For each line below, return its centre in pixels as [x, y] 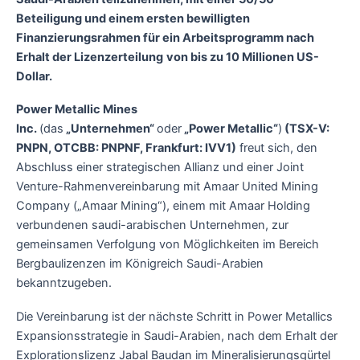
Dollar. [34, 76]
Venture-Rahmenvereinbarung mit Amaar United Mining [167, 187]
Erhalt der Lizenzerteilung [90, 57]
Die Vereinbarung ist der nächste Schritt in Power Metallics [174, 316]
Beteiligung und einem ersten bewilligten [133, 18]
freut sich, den [277, 148]
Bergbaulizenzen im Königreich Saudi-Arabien [140, 264]
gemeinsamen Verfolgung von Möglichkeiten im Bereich [168, 245]
